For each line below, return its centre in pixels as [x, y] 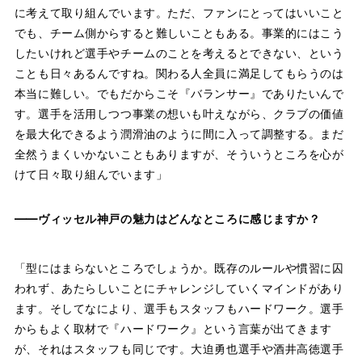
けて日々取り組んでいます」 [91, 174]
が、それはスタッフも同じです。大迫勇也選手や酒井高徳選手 [179, 348]
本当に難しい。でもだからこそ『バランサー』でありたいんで [179, 93]
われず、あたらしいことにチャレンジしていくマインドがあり [179, 288]
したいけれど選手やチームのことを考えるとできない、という [179, 53]
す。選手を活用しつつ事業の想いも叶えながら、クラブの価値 [179, 113]
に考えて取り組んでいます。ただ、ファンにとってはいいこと [179, 12]
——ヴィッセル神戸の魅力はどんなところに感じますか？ [167, 218]
